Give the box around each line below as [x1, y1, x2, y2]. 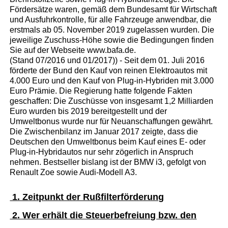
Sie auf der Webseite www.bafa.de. [10, 45, 136, 54]
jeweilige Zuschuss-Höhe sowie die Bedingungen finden [10, 35, 214, 44]
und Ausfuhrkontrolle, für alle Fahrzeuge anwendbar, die [10, 15, 212, 24]
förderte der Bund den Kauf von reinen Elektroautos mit [10, 66, 208, 75]
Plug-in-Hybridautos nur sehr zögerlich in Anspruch [10, 147, 194, 156]
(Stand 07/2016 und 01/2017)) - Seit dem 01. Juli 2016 [10, 55, 205, 65]
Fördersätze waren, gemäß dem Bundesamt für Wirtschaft [10, 5, 217, 14]
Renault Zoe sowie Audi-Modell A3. [10, 167, 137, 177]
